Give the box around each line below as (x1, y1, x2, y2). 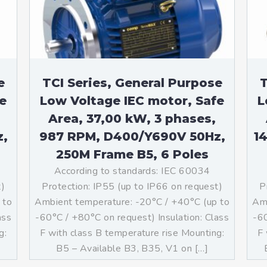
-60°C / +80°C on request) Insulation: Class (35, 211, 229, 224)
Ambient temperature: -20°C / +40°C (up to (35, 195, 230, 209)
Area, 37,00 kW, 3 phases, (48, 111, 216, 126)
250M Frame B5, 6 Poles (55, 147, 209, 162)
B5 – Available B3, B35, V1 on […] (56, 242, 209, 255)
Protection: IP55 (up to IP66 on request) (42, 180, 223, 193)
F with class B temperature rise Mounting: (40, 226, 225, 240)
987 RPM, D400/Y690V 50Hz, (39, 129, 225, 144)
